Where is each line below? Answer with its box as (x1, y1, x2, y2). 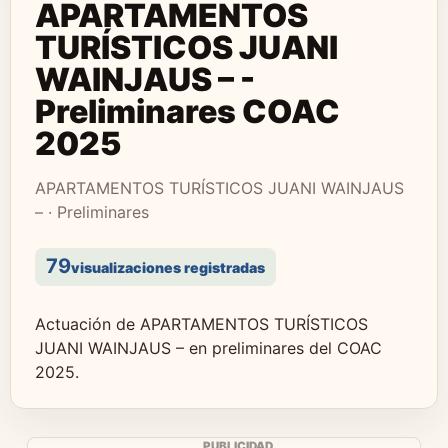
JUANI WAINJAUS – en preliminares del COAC (35, 338, 382, 358)
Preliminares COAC (35, 92, 340, 131)
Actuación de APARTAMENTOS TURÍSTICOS (35, 314, 368, 334)
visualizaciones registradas (71, 259, 265, 276)
